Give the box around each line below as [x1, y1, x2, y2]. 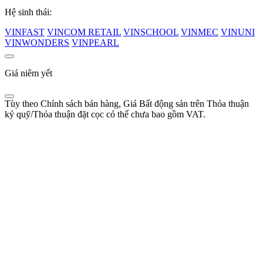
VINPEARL [72, 38, 119, 48]
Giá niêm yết [5, 68, 52, 79]
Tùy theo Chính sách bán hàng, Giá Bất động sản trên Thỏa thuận [5, 99, 249, 109]
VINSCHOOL [123, 27, 178, 38]
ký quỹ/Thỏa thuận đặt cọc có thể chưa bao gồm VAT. [5, 109, 205, 120]
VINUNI [221, 27, 255, 38]
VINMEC [181, 27, 218, 38]
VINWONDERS [5, 38, 69, 48]
